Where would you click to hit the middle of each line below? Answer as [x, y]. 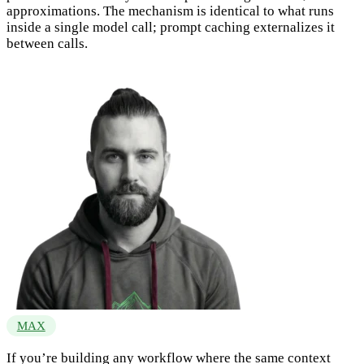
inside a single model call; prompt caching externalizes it [171, 28]
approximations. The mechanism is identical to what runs [170, 11]
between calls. [47, 44]
